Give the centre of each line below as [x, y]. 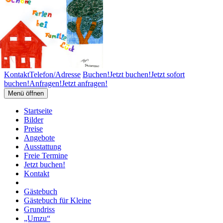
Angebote [39, 138]
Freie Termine [46, 156]
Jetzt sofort [168, 74]
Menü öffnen [26, 93]
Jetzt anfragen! [85, 83]
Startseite [38, 111]
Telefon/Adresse [55, 74]
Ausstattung [43, 147]
